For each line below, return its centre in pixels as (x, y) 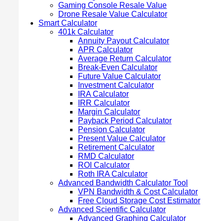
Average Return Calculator (125, 58)
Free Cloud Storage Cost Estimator (139, 200)
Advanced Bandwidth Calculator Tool (123, 183)
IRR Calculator (104, 103)
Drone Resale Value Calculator (113, 14)
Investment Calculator (116, 85)
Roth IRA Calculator (113, 174)
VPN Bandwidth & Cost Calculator (138, 191)
